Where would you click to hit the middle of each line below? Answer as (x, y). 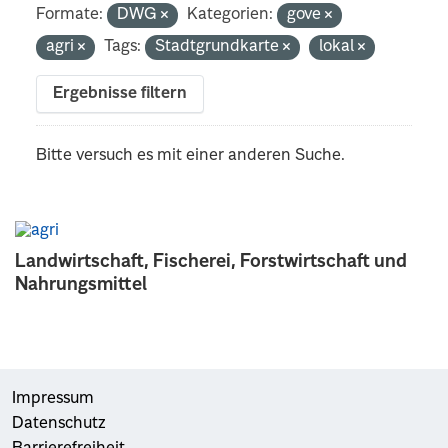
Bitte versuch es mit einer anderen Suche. (191, 155)
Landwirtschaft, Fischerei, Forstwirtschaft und (211, 261)
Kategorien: (230, 14)
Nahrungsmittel (81, 284)
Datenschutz (59, 423)
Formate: (70, 14)
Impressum (53, 398)
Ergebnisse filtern (120, 93)
